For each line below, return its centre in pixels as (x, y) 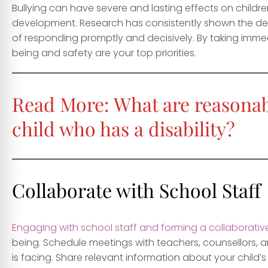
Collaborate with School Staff (136, 190)
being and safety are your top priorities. (104, 53)
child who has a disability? (124, 129)
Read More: (63, 104)
